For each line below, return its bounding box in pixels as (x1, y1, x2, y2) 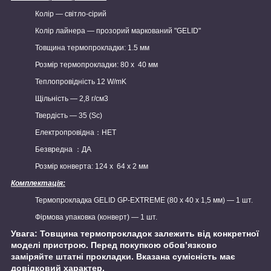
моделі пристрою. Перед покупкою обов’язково (11, 240, 217, 250)
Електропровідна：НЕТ (35, 128, 116, 137)
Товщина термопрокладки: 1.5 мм (35, 44, 149, 53)
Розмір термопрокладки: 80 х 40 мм (35, 60, 158, 70)
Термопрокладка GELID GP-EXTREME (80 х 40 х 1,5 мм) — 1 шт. (35, 196, 253, 205)
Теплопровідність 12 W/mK (35, 77, 126, 87)
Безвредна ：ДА (35, 145, 91, 154)
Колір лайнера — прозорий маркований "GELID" (35, 27, 201, 36)
